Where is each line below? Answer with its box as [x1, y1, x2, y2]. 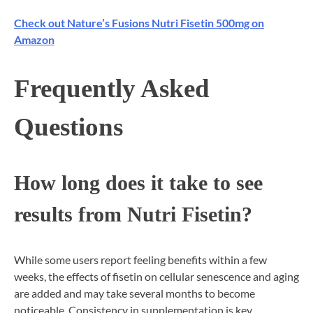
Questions [14, 112, 123, 142]
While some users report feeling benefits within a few [14, 253, 267, 267]
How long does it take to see [14, 170, 263, 195]
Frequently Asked [14, 74, 210, 103]
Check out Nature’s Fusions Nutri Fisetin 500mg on [14, 15, 264, 29]
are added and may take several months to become [14, 286, 255, 300]
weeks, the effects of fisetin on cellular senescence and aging [14, 270, 299, 284]
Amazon [14, 32, 54, 46]
